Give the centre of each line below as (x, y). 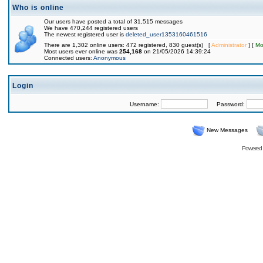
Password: (227, 104)
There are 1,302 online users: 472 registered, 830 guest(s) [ (128, 45)
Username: (145, 104)
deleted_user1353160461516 (166, 34)
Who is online (38, 8)
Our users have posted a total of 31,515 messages (113, 21)
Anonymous (109, 58)
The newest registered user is (85, 34)
